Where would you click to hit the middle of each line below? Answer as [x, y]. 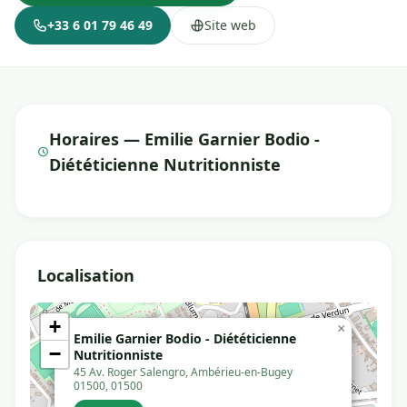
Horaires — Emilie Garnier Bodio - [184, 139]
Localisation [86, 275]
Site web [230, 25]
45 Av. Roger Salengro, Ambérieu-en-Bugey [183, 372]
